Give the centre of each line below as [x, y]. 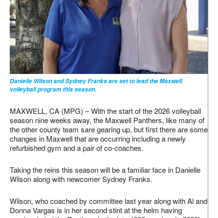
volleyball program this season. [53, 89]
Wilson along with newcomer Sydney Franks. [81, 179]
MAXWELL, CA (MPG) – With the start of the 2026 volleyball [105, 110]
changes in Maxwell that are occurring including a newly [98, 138]
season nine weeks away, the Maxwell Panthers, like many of [107, 120]
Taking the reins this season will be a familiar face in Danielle [105, 169]
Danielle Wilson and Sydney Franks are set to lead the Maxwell [96, 81]
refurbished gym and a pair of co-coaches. [77, 147]
